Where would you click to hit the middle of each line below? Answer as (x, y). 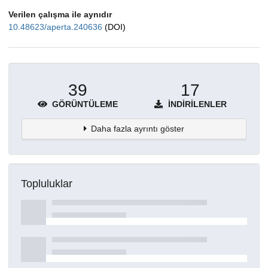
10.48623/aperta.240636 (57, 27)
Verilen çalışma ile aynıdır (60, 14)
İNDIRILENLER (196, 104)
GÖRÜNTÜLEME (84, 104)
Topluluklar (47, 183)
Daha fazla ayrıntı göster (138, 129)
